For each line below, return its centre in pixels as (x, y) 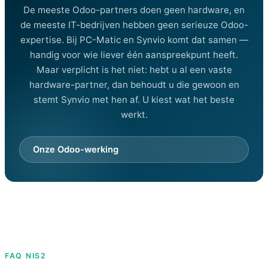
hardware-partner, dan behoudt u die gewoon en (134, 84)
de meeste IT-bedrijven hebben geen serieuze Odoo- (134, 25)
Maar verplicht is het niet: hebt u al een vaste (134, 69)
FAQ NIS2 (26, 255)
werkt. (134, 114)
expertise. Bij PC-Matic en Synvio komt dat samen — (134, 39)
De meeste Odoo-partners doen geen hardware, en (134, 10)
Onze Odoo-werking (76, 149)
